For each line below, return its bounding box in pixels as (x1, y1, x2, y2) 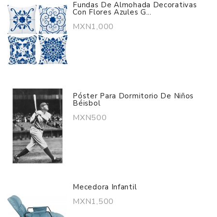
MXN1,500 (73, 196, 114, 207)
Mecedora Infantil (73, 182, 137, 192)
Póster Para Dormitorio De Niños (73, 91, 194, 101)
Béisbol (73, 98, 101, 108)
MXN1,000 (73, 21, 114, 32)
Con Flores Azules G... (73, 7, 152, 17)
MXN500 (73, 112, 107, 124)
